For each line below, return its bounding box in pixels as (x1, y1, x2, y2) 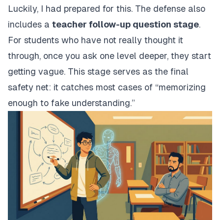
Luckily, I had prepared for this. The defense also (8, 3, 205, 14)
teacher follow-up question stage (52, 19, 199, 30)
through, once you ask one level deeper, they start (8, 51, 211, 61)
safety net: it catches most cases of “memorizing (8, 82, 206, 93)
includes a (8, 19, 52, 30)
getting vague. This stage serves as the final (8, 66, 189, 77)
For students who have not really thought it (8, 35, 183, 46)
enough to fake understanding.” (8, 98, 135, 109)
